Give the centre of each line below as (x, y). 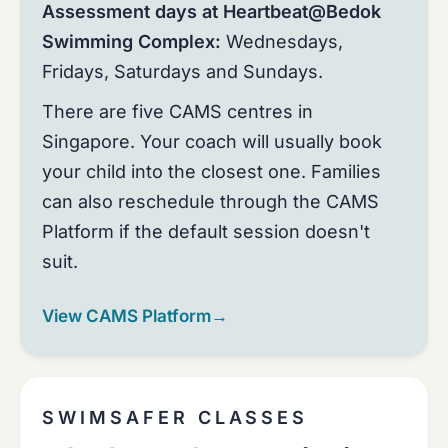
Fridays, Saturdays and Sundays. (182, 71)
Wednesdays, (282, 41)
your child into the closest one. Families (211, 171)
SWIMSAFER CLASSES (175, 417)
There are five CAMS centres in (177, 111)
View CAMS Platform (126, 315)
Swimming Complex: (131, 41)
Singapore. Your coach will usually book (212, 141)
